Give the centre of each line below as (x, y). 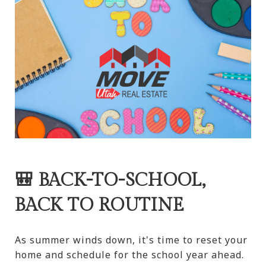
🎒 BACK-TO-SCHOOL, (110, 181)
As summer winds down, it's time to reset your (131, 240)
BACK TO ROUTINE (100, 206)
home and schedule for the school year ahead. (129, 255)
